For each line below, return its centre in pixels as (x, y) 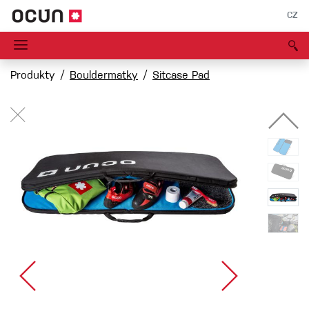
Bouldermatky (104, 76)
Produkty (33, 76)
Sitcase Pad (181, 76)
